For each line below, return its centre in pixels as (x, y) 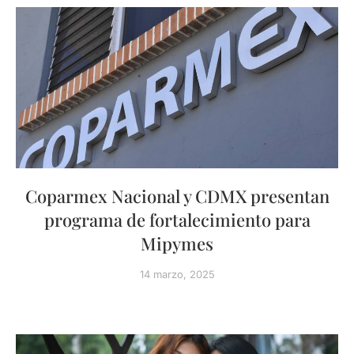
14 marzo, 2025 (177, 274)
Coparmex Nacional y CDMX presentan (177, 196)
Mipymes (177, 243)
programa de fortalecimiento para (177, 220)
